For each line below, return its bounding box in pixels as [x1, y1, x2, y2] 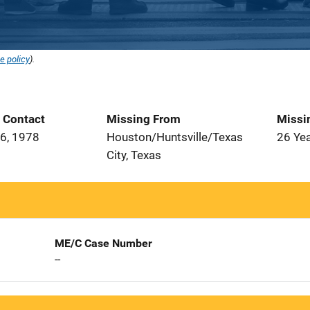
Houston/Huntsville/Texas [107, 130, 243, 144]
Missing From [107, 112, 181, 126]
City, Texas [107, 148, 161, 162]
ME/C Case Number [54, 237, 152, 250]
